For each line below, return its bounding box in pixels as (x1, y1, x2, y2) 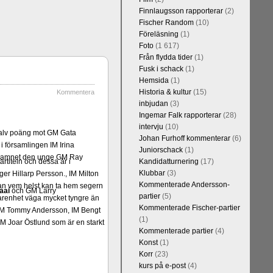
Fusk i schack (138, 65, 183, 73)
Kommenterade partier (138, 227, 213, 235)
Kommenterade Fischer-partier (138, 204, 240, 212)
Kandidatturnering (138, 157, 199, 166)
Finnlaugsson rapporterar (138, 7, 223, 15)
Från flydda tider (138, 53, 193, 62)
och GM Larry (9, 186, 56, 195)
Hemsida (138, 76, 169, 85)
